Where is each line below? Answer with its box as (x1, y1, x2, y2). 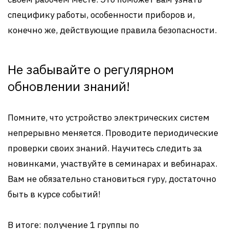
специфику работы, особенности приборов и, (8, 9, 195, 20)
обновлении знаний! (8, 78, 130, 95)
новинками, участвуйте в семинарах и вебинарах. (8, 158, 217, 169)
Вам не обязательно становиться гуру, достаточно (8, 173, 216, 185)
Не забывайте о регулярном (8, 61, 174, 78)
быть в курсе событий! (8, 189, 101, 200)
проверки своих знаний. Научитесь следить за (8, 143, 202, 154)
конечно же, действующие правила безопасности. (8, 25, 217, 36)
